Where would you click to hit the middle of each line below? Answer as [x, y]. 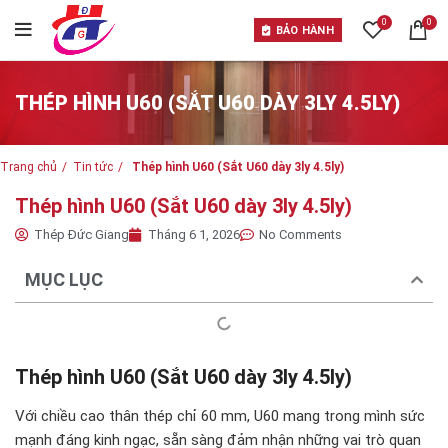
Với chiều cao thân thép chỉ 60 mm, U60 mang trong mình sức [220, 416]
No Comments [300, 234]
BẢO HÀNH [304, 30]
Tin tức [93, 167]
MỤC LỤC [64, 279]
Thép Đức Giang [81, 234]
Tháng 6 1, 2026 [194, 234]
